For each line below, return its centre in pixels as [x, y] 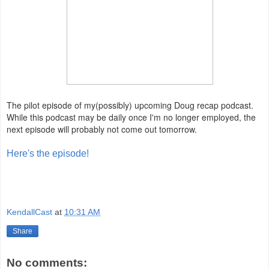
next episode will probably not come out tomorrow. [102, 129]
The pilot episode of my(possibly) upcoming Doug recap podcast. [131, 105]
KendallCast [29, 212]
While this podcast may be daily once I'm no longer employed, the [131, 117]
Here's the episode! [48, 153]
